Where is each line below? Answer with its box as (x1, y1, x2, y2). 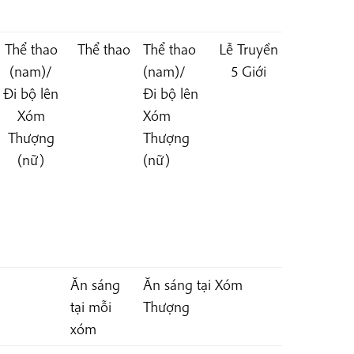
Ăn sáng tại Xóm (142, 275, 243, 295)
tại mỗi (70, 297, 111, 317)
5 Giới (231, 62, 267, 81)
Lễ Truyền (219, 40, 279, 59)
